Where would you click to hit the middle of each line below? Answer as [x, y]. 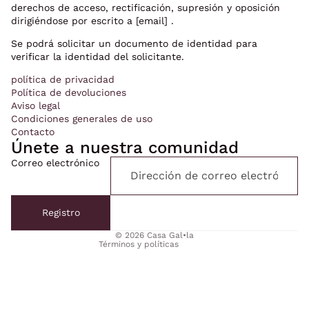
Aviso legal [36, 105]
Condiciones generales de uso [82, 118]
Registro [61, 212]
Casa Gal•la [170, 235]
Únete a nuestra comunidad [125, 147]
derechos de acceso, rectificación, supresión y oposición [146, 7]
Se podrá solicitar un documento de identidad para [134, 43]
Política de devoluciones [69, 92]
